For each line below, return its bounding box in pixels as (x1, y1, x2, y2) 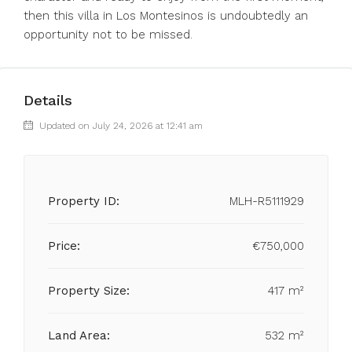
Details (24, 92, 72, 108)
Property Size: (48, 284, 130, 298)
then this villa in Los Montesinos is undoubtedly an (24, 9, 308, 23)
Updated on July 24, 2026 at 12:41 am (36, 120, 203, 131)
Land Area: (48, 328, 111, 343)
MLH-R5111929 (229, 194, 304, 208)
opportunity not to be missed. (24, 27, 192, 42)
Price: (48, 239, 80, 253)
